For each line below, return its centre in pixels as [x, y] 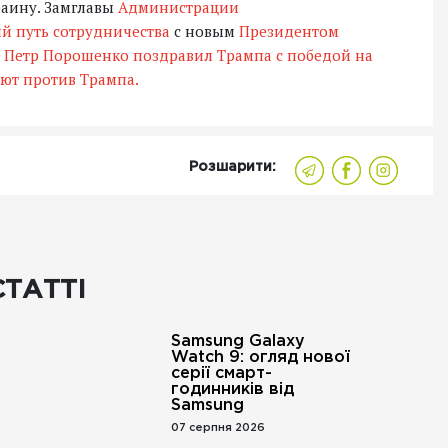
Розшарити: [232, 167]
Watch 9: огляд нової [260, 357]
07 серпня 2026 [217, 428]
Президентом [289, 31]
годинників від [232, 389]
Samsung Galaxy [237, 341]
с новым [204, 31]
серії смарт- [221, 373]
